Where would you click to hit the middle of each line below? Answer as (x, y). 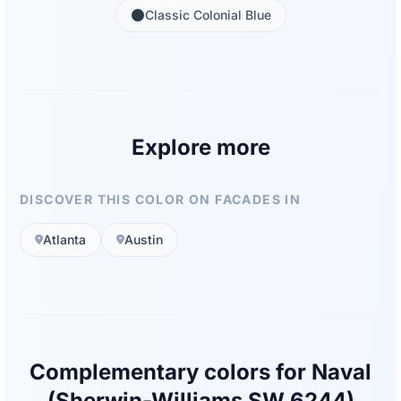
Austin (144, 240)
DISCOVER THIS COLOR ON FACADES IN (161, 200)
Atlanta (64, 240)
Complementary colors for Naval (200, 372)
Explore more (200, 148)
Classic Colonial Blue (208, 15)
